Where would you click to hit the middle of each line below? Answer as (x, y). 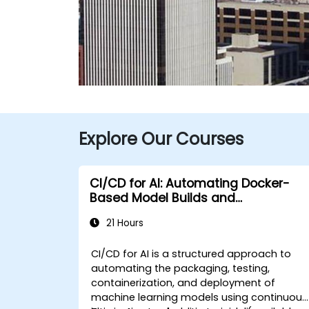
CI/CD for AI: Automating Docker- (190, 183)
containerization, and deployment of (183, 282)
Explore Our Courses (161, 139)
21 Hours (123, 223)
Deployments (130, 212)
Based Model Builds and (162, 198)
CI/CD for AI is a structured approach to (191, 253)
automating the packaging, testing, (181, 268)
